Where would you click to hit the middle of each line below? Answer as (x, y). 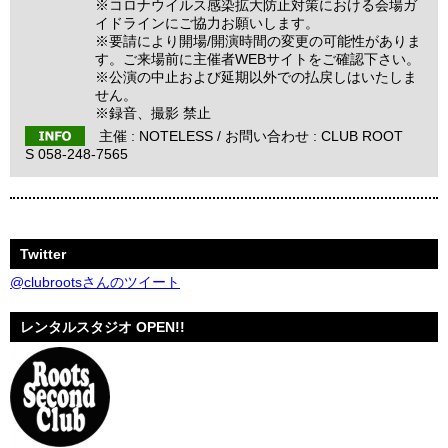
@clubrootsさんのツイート (95, 282)
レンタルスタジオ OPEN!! (102, 327)
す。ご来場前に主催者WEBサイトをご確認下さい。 (257, 59)
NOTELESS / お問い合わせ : (230, 136)
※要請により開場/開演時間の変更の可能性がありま (258, 41)
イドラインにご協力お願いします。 (207, 23)
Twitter (43, 254)
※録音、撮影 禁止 (153, 113)
